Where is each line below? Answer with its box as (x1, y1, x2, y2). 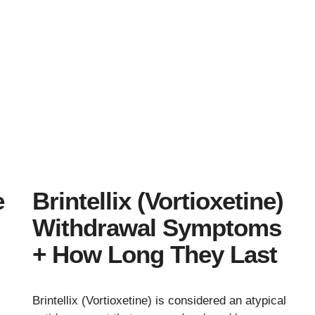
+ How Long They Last (32, 240, 277, 269)
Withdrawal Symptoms (32, 214, 281, 242)
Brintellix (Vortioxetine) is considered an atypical (32, 294, 286, 308)
